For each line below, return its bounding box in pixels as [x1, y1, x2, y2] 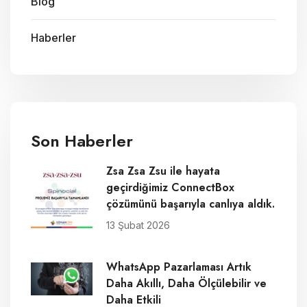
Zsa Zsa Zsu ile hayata [106, 163, 220, 180]
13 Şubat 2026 [106, 219, 170, 232]
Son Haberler [31, 129, 133, 153]
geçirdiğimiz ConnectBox [106, 180, 234, 196]
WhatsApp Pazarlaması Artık [106, 259, 251, 275]
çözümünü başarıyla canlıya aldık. [106, 196, 275, 212]
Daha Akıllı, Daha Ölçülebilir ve [106, 275, 267, 292]
